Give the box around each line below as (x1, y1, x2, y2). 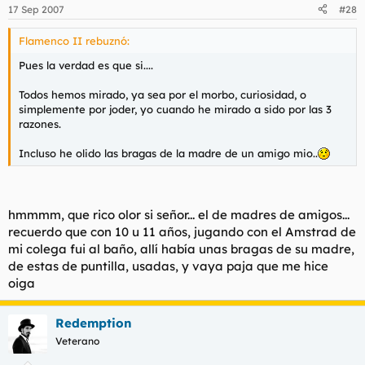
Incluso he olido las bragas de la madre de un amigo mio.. (19, 146, 318, 160)
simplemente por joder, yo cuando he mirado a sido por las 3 (19, 102, 332, 116)
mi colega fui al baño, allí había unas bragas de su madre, (8, 241, 354, 257)
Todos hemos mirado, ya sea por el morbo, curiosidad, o (19, 87, 306, 101)
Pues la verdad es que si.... (19, 58, 153, 72)
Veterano (55, 335, 99, 347)
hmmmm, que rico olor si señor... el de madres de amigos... (8, 207, 350, 222)
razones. (19, 117, 61, 130)
